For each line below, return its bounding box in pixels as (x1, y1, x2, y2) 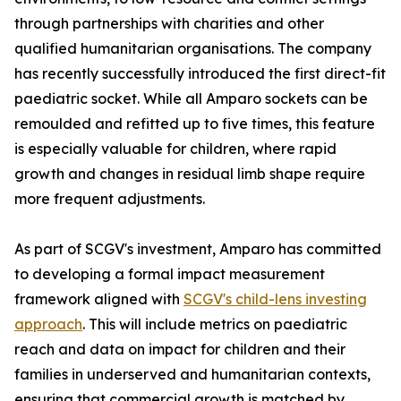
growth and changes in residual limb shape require (14, 165, 365, 183)
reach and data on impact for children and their (14, 340, 346, 358)
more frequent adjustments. (14, 190, 205, 208)
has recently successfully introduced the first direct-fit (14, 64, 386, 82)
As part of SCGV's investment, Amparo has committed (14, 240, 381, 258)
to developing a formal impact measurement (14, 265, 325, 283)
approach (14, 315, 82, 333)
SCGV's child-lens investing (183, 290, 367, 308)
